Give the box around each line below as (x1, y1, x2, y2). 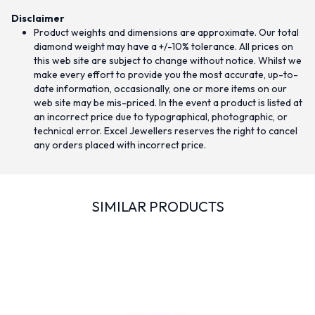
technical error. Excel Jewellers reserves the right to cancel (34, 124, 297, 138)
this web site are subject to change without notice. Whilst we (34, 54, 302, 67)
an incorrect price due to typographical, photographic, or (34, 110, 288, 124)
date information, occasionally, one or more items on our (34, 82, 287, 96)
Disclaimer (11, 12, 65, 25)
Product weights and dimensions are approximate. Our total (34, 26, 299, 39)
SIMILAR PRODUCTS (91, 198, 224, 216)
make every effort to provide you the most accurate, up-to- (34, 68, 298, 82)
